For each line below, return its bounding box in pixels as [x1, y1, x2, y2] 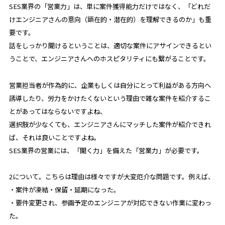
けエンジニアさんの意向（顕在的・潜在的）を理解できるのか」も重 [9, 15, 211, 25]
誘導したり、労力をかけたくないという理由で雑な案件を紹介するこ [9, 93, 211, 103]
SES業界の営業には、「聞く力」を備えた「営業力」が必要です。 [9, 145, 203, 155]
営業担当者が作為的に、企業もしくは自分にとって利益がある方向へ [9, 80, 211, 90]
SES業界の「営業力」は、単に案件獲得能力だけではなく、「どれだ [9, 2, 210, 12]
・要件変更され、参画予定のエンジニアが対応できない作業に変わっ [9, 198, 211, 207]
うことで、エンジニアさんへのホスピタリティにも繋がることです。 [9, 54, 210, 64]
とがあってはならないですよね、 [9, 106, 106, 116]
